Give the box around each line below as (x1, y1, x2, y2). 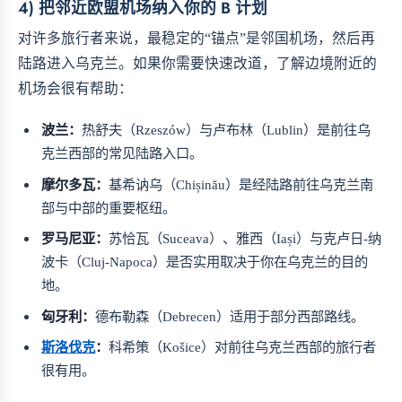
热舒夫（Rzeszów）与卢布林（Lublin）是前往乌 (82, 122, 371, 138)
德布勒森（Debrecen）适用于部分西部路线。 (95, 308, 365, 324)
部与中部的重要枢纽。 (41, 199, 177, 215)
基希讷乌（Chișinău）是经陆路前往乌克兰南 (109, 176, 374, 192)
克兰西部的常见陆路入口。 (41, 145, 204, 162)
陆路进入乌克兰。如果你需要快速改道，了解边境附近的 (18, 55, 377, 71)
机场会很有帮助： (18, 80, 133, 96)
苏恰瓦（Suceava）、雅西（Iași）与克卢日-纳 (109, 231, 382, 247)
